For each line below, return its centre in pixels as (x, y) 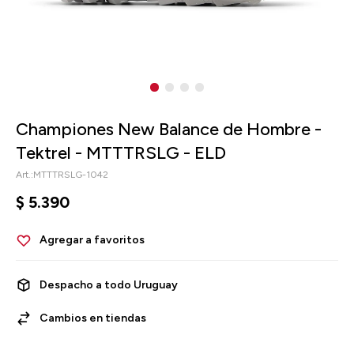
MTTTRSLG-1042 (71, 175)
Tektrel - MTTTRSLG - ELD (121, 153)
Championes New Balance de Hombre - (169, 129)
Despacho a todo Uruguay (109, 285)
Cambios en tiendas (93, 318)
